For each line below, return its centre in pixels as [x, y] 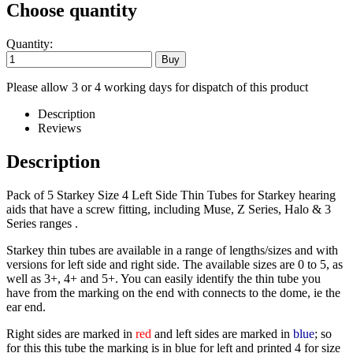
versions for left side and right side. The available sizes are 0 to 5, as [175, 264]
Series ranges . [42, 223]
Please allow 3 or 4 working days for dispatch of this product [157, 87]
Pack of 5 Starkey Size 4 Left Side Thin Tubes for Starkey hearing [171, 195]
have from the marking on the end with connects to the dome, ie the [173, 292]
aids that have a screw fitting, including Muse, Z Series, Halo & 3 [169, 209]
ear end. [26, 307]
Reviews [59, 128]
